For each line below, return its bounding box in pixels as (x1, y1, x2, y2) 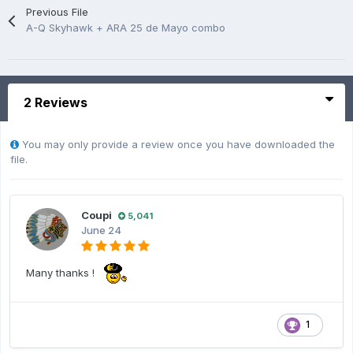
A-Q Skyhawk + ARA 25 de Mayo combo (26, 21, 226, 35)
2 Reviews (24, 95, 87, 111)
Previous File (26, 6, 89, 19)
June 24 (81, 224, 121, 237)
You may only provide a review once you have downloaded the (19, 138, 335, 151)
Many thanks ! (26, 266, 98, 279)
